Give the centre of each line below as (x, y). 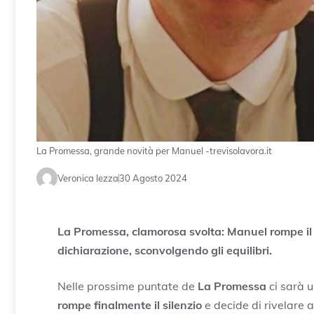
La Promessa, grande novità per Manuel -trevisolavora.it (154, 151)
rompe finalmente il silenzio (130, 305)
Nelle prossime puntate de (126, 286)
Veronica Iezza (88, 178)
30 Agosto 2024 (153, 178)
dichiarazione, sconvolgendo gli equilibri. (165, 251)
